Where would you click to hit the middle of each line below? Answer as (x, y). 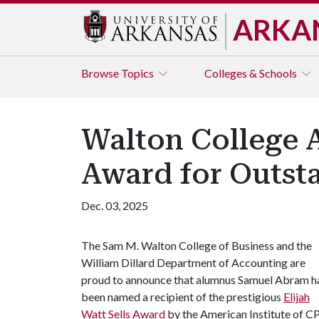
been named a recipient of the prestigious (182, 297)
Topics (138, 73)
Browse (101, 73)
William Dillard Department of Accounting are (193, 262)
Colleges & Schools (252, 73)
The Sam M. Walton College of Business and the (197, 245)
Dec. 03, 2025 (115, 205)
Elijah (297, 297)
